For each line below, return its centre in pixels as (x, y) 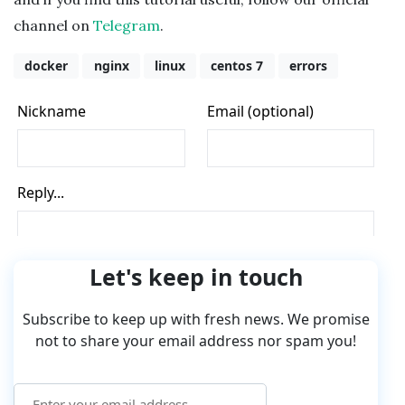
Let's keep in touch (196, 276)
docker (47, 66)
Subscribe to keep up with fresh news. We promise (196, 319)
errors (308, 66)
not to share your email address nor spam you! (196, 340)
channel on (53, 25)
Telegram (127, 25)
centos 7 (237, 66)
